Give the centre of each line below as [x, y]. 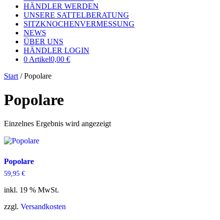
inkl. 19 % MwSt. [31, 190]
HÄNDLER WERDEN [61, 6]
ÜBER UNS [43, 41]
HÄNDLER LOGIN [56, 50]
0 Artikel [37, 59]
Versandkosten [43, 207]
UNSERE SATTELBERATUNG [76, 15]
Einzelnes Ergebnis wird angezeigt [57, 124]
